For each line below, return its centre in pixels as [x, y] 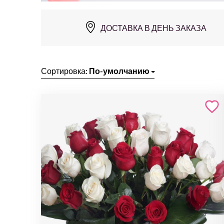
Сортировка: [65, 71]
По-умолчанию [119, 71]
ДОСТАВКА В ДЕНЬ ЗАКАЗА [154, 27]
